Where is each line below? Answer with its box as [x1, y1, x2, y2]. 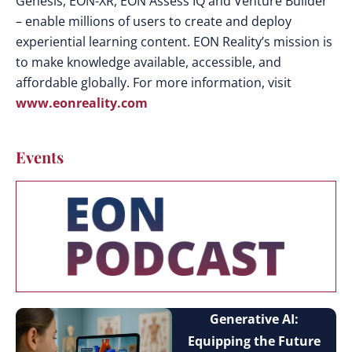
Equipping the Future [187, 332, 321, 350]
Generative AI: [209, 310, 299, 328]
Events [16, 146, 64, 168]
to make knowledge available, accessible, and [16, 53, 281, 71]
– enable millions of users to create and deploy [16, 13, 291, 31]
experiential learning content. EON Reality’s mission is [16, 33, 332, 51]
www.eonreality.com [16, 94, 148, 112]
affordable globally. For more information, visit [16, 74, 291, 92]
